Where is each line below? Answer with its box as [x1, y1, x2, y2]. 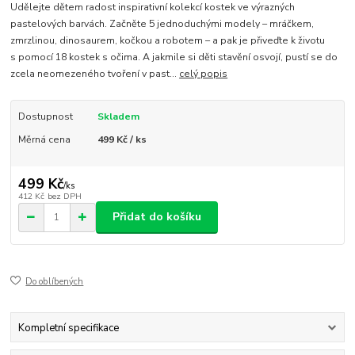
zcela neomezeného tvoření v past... [10, 67, 180, 81]
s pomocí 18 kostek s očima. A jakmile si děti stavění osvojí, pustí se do [10, 51, 338, 64]
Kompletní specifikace [17, 320, 119, 335]
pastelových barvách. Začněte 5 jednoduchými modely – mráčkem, [10, 17, 315, 31]
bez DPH [47, 189, 82, 202]
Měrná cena [17, 132, 71, 146]
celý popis [179, 67, 228, 81]
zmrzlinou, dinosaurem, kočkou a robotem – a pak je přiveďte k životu [10, 34, 326, 48]
